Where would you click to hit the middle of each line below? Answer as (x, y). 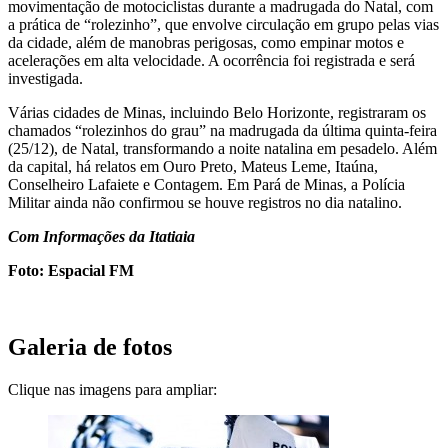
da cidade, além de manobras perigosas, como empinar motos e (206, 42)
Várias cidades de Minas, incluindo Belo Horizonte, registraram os (217, 112)
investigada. (45, 78)
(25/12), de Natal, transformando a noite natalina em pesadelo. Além (222, 148)
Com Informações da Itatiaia (101, 236)
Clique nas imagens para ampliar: (112, 389)
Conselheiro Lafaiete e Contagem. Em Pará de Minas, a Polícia (206, 184)
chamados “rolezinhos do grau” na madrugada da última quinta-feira (222, 130)
